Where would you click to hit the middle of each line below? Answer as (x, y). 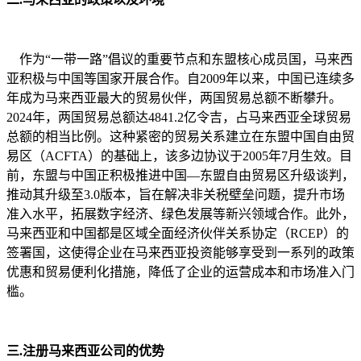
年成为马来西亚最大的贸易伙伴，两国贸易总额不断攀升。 (174, 98)
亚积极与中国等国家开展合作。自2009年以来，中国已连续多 (180, 78)
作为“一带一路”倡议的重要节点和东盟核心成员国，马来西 (180, 59)
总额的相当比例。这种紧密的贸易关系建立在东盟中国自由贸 (180, 136)
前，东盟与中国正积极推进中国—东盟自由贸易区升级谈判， (180, 175)
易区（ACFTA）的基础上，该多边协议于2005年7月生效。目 (179, 156)
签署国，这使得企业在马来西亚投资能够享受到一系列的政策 (180, 252)
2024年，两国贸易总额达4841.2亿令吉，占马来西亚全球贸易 (179, 117)
